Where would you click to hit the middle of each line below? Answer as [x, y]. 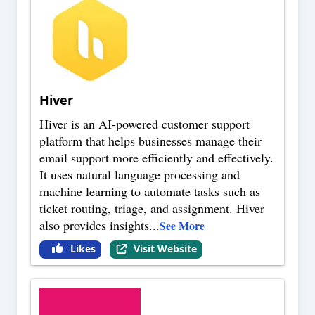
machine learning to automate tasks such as [150, 192]
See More [182, 226]
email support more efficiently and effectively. [156, 158]
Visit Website [165, 249]
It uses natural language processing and [140, 175]
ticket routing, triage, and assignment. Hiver [152, 208]
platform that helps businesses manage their [150, 141]
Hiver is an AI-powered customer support [144, 124]
